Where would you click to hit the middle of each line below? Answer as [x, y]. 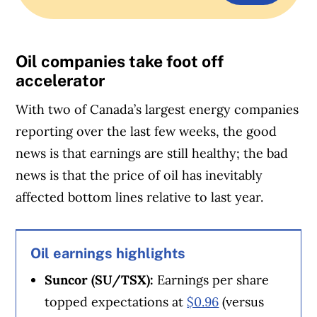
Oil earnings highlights [108, 253]
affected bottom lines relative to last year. [140, 197]
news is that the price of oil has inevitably [139, 175]
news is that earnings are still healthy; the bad [152, 153]
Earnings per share [213, 280]
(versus [242, 302]
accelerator [62, 81]
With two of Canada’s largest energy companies [157, 109]
